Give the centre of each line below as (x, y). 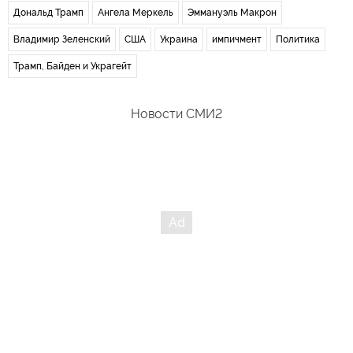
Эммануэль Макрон (232, 12)
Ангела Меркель (136, 12)
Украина (179, 39)
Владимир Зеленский (62, 39)
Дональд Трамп (48, 12)
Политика (298, 39)
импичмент (237, 39)
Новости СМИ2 (176, 113)
